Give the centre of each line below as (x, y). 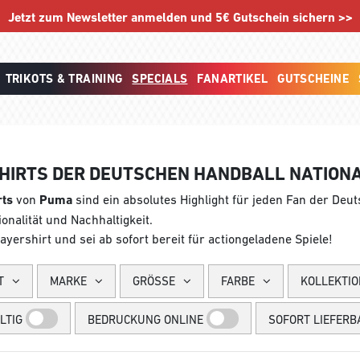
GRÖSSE (154, 281)
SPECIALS (160, 79)
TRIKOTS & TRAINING (64, 79)
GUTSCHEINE (313, 79)
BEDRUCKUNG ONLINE (145, 319)
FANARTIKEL (233, 79)
